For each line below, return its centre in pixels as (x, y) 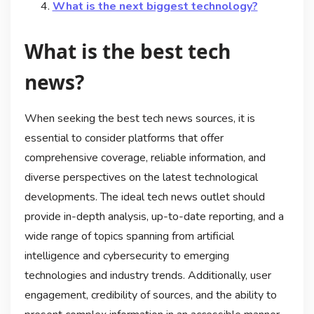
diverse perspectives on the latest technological (141, 177)
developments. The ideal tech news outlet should (144, 197)
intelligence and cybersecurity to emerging (127, 255)
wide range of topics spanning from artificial (129, 236)
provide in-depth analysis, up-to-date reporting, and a (154, 216)
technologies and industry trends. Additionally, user (148, 275)
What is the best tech (127, 51)
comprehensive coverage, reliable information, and (145, 157)
